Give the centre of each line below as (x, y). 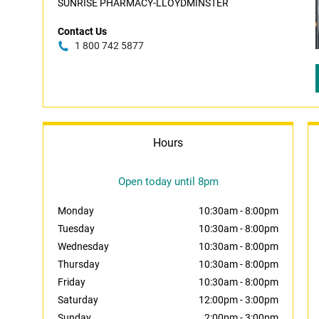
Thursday (79, 264)
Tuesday (76, 229)
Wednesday (83, 246)
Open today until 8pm (168, 182)
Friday (72, 282)
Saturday (78, 300)
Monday (76, 211)
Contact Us (82, 31)
